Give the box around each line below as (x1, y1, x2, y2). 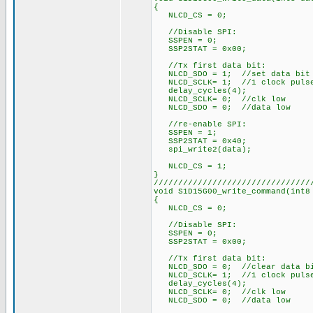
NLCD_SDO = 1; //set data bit (154, 70, 310, 78)
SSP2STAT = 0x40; (154, 137, 247, 145)
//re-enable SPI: (154, 120, 247, 129)
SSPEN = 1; (154, 129, 217, 137)
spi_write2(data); (154, 145, 252, 154)
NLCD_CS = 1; (154, 162, 227, 170)
